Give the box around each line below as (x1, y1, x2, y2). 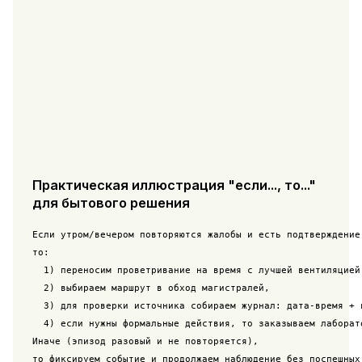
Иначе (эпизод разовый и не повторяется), (32, 335, 259, 347)
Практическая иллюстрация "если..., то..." (32, 177, 316, 194)
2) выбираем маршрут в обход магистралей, (32, 281, 270, 293)
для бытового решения (32, 195, 190, 212)
